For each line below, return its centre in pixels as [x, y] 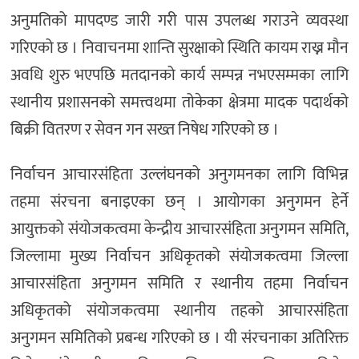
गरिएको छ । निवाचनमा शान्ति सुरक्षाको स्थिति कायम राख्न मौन [179, 48]
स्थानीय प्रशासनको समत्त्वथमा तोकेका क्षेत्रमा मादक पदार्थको [179, 103]
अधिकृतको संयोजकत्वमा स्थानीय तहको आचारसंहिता [179, 311]
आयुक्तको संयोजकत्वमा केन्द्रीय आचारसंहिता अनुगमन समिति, [179, 229]
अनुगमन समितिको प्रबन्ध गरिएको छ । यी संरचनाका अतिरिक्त [179, 338]
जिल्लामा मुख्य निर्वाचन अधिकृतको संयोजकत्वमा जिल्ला [179, 256]
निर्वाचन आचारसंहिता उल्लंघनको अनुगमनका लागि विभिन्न [179, 174]
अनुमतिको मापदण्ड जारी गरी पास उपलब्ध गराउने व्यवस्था [179, 21]
